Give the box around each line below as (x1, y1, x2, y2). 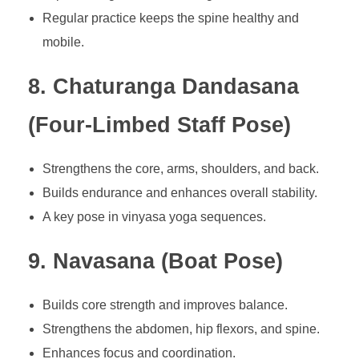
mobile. (42, 34, 84, 49)
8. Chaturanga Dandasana (28, 74, 299, 99)
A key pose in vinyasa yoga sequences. (42, 210, 266, 224)
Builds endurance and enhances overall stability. (42, 186, 317, 200)
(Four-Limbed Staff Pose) (28, 112, 291, 137)
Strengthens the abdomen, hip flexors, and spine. (42, 322, 320, 337)
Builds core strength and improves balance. (42, 298, 288, 313)
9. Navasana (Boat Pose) (28, 249, 283, 274)
